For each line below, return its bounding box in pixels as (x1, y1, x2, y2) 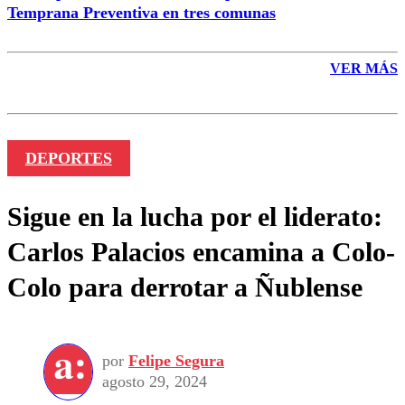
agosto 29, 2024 (102, 372, 207, 391)
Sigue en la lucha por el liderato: (7, 201, 382, 231)
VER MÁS (330, 60, 398, 76)
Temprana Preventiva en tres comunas (7, 3, 276, 22)
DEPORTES (24, 148, 112, 167)
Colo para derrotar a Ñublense (7, 271, 363, 302)
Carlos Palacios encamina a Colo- (7, 236, 395, 267)
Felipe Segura (128, 352, 224, 371)
